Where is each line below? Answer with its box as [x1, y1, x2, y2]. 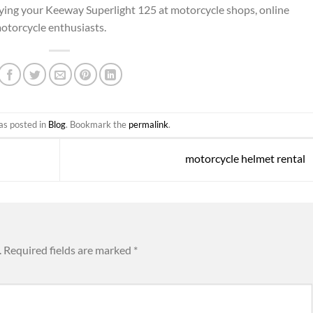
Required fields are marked [3, 242, 133, 256]
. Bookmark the [65, 119, 129, 131]
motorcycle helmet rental [184, 151, 307, 165]
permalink [128, 119, 168, 131]
